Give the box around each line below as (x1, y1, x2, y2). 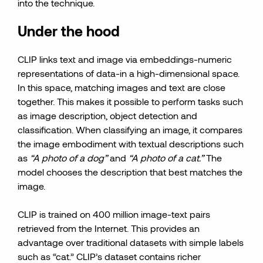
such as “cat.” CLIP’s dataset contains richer (18, 251, 201, 262)
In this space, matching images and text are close (18, 82, 226, 93)
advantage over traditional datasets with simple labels (18, 237, 244, 248)
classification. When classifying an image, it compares (18, 124, 243, 135)
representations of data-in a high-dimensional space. (18, 68, 240, 79)
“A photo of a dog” (30, 152, 108, 163)
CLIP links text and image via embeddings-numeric (18, 53, 232, 65)
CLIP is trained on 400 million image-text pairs (18, 208, 211, 220)
